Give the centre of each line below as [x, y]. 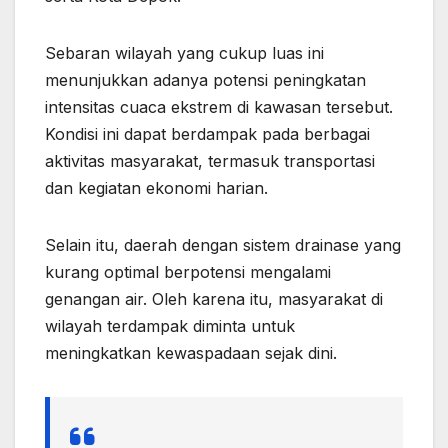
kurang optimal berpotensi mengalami [188, 272]
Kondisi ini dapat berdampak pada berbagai [207, 134]
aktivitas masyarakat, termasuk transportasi [210, 161]
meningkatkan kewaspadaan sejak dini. [191, 353]
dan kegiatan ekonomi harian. [156, 188]
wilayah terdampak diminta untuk [170, 326]
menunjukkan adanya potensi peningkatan [205, 80]
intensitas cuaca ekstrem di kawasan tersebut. [219, 107]
